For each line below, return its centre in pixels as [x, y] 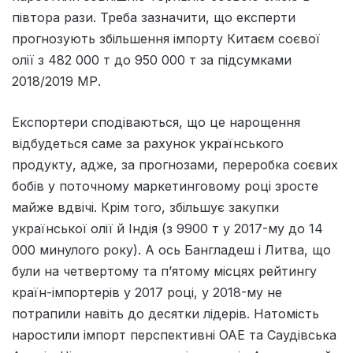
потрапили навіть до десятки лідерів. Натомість [165, 313]
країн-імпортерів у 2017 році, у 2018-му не [147, 292]
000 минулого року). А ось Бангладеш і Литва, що [171, 249]
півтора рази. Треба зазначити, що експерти [154, 17]
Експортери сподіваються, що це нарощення [156, 122]
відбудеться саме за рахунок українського [148, 143]
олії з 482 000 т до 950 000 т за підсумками [152, 59]
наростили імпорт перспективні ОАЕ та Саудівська [174, 334]
